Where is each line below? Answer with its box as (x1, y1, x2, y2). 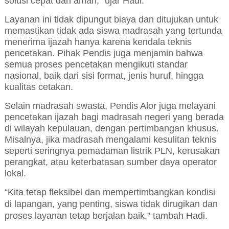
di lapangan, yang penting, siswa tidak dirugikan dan (4, 199, 218, 210)
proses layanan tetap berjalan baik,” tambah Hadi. (4, 211, 208, 221)
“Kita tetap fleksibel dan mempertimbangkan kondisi (4, 187, 215, 198)
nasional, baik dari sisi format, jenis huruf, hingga (4, 71, 203, 81)
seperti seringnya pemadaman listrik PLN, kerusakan (4, 146, 220, 156)
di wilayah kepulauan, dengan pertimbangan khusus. (4, 123, 219, 134)
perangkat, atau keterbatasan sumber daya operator (4, 157, 217, 168)
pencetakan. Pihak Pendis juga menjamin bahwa (4, 48, 203, 59)
